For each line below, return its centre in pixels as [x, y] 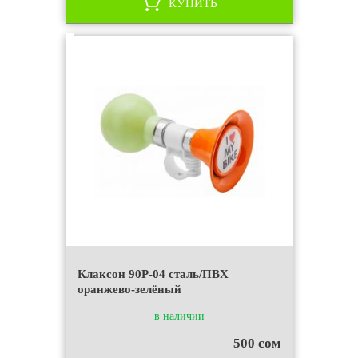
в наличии [179, 316]
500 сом [257, 343]
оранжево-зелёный [129, 289]
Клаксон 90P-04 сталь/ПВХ [153, 274]
